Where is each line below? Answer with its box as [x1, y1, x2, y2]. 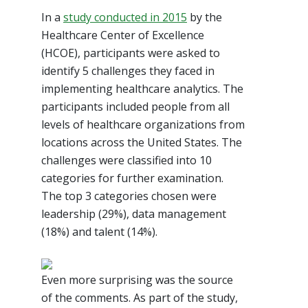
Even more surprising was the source [41, 272, 233, 287]
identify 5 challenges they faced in [41, 63, 214, 78]
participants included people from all [41, 98, 230, 114]
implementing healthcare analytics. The [41, 80, 243, 96]
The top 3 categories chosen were [41, 188, 217, 203]
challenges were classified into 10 [41, 152, 212, 168]
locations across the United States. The [41, 134, 242, 150]
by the [187, 9, 222, 25]
